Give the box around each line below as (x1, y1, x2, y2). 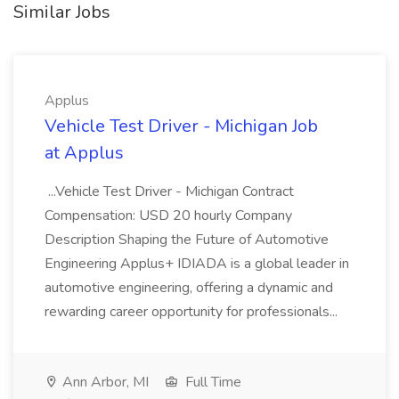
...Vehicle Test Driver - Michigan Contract (45, 182, 294, 201)
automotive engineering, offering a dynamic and (45, 278, 333, 297)
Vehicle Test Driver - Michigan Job (45, 114, 318, 138)
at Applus (45, 141, 124, 165)
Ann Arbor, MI (59, 372, 149, 392)
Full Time (182, 372, 241, 392)
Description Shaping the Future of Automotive (45, 230, 329, 249)
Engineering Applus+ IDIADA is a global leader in (45, 254, 349, 273)
